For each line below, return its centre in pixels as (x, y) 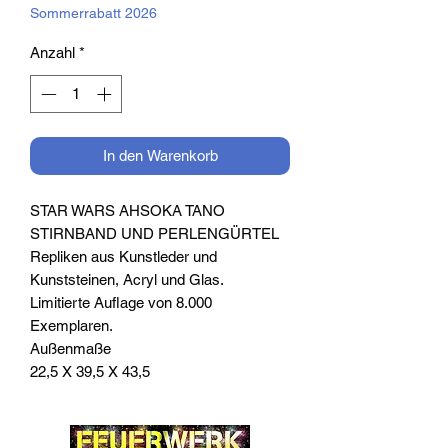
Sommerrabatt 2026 (93, 12)
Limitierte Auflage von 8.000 (121, 303)
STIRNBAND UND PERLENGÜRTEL (154, 234)
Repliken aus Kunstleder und (123, 257)
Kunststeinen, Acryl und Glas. (127, 280)
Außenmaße (70, 349)
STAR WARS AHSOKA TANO (127, 211)
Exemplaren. (71, 326)
